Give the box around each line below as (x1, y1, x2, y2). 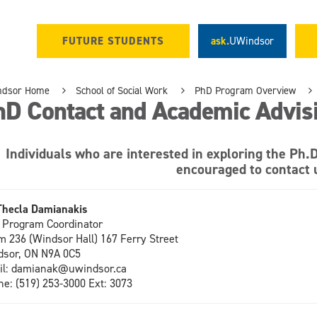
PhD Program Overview (195, 83, 296, 98)
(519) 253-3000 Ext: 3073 (15, 275, 132, 291)
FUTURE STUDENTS (62, 34, 164, 49)
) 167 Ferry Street (93, 231, 178, 246)
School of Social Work (76, 83, 168, 98)
